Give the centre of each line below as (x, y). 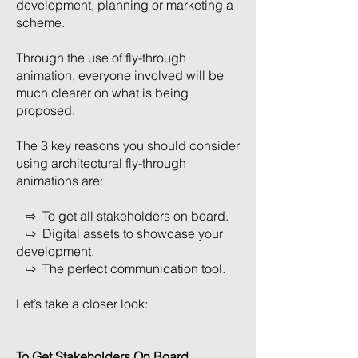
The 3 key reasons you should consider (128, 145)
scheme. (40, 22)
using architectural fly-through (101, 163)
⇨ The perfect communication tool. (121, 268)
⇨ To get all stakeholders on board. (122, 216)
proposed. (46, 110)
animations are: (60, 181)
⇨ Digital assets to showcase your (119, 233)
